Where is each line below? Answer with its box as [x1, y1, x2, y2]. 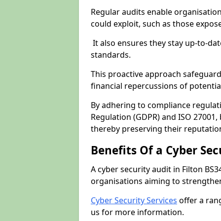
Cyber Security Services [91, 195, 177, 206]
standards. [91, 49, 133, 60]
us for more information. [91, 207, 184, 218]
